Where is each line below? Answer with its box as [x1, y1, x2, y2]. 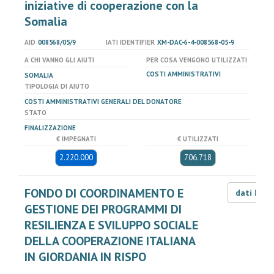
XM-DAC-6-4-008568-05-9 [157, 38, 234, 46]
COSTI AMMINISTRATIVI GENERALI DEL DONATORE [24, 97, 182, 106]
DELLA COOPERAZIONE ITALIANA [24, 233, 195, 249]
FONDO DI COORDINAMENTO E [24, 185, 183, 201]
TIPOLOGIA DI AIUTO [24, 82, 89, 91]
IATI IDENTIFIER [105, 38, 155, 46]
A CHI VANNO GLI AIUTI [24, 56, 94, 64]
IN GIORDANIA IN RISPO [24, 249, 146, 265]
